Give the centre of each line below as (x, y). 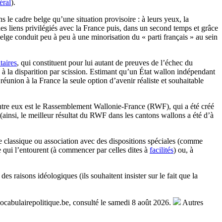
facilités (162, 150)
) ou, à (183, 150)
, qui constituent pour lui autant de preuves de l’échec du (105, 62)
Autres (192, 202)
